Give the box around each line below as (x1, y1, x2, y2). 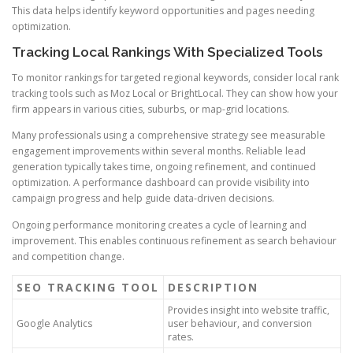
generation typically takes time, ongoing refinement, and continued (12, 160, 316, 174)
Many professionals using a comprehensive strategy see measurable (12, 128, 325, 143)
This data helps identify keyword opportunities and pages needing (12, 4, 314, 18)
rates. (168, 329, 194, 344)
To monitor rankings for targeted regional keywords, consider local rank (12, 71, 339, 85)
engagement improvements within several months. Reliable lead (12, 144, 306, 158)
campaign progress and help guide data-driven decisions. (12, 191, 274, 206)
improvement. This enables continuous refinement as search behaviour (12, 233, 336, 247)
